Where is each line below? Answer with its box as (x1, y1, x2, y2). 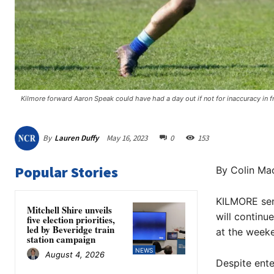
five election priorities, (27, 212, 115, 226)
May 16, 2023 (106, 132, 147, 143)
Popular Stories (15, 162, 118, 182)
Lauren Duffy (54, 132, 98, 143)
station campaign (27, 232, 95, 246)
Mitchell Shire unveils (27, 202, 112, 217)
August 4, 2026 (45, 250, 105, 260)
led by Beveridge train (27, 222, 114, 236)
